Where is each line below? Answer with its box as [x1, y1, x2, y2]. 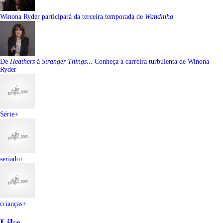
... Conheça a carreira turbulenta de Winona [87, 58, 209, 66]
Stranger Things [42, 58, 87, 66]
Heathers [10, 58, 35, 66]
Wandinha [145, 13, 173, 21]
